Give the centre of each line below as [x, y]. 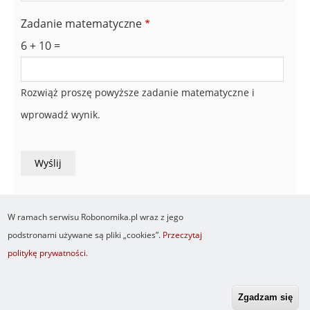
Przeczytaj [183, 235]
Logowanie [213, 261]
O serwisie [136, 261]
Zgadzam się [265, 297]
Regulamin [149, 279]
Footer [31, 271]
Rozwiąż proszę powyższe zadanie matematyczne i [138, 93]
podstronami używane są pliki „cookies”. [85, 235]
